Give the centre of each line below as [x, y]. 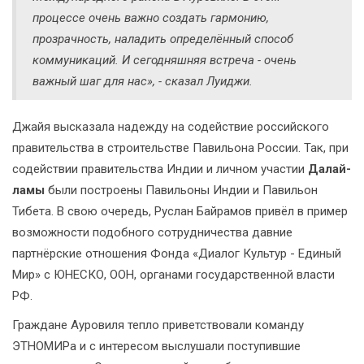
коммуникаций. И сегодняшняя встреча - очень [165, 60]
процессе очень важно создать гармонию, [151, 17]
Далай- [329, 169]
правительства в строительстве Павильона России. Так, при [180, 147]
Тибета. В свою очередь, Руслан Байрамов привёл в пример [180, 211]
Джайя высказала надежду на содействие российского [171, 126]
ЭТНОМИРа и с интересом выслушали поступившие [156, 346]
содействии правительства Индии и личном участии [160, 169]
